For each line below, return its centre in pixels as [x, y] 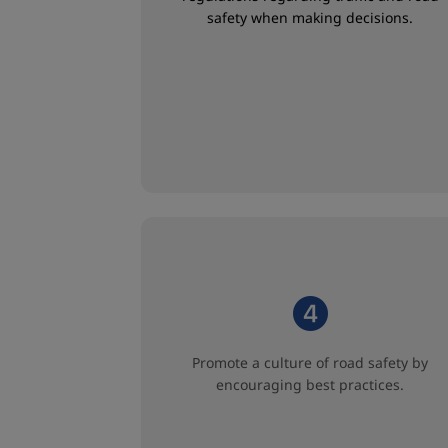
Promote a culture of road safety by [310, 362]
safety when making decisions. [310, 17]
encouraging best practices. [310, 384]
